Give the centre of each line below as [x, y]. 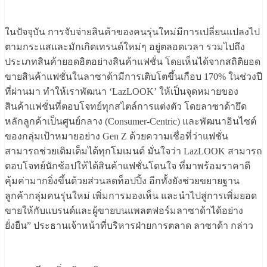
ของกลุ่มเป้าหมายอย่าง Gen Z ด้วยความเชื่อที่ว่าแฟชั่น [117, 136]
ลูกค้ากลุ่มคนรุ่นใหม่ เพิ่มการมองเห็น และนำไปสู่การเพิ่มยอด [131, 196]
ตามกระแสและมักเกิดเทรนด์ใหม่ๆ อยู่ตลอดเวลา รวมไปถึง [125, 47]
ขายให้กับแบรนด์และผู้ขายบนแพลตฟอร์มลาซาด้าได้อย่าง [124, 211]
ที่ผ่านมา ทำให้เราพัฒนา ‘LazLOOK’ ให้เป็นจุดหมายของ [122, 92]
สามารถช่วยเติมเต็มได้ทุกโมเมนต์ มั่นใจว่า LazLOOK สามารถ [133, 151]
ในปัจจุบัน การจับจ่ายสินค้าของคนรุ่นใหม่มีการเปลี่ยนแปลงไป [132, 32]
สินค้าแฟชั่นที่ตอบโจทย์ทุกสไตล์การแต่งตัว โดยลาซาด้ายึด [126, 107]
